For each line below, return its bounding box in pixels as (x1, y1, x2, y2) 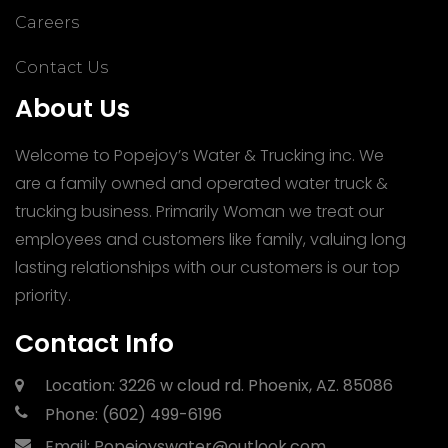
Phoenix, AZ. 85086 (248, 374, 393, 397)
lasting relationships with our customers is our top (15, 256, 400, 279)
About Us (15, 91, 130, 126)
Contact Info (15, 326, 174, 361)
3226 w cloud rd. (115, 374, 248, 397)
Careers (15, 13, 79, 32)
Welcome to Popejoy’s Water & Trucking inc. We (15, 144, 384, 167)
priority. (15, 284, 71, 307)
